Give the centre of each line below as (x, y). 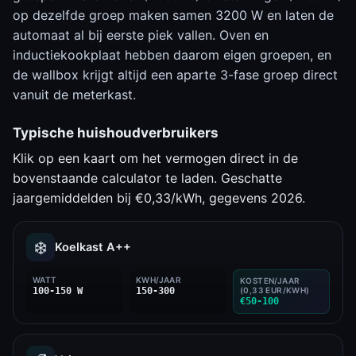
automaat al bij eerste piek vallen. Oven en (141, 35)
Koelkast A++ (93, 247)
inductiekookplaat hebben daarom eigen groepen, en (172, 55)
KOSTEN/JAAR (270, 281)
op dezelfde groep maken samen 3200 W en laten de (173, 15)
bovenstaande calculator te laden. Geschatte (147, 178)
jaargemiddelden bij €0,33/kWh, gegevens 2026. (159, 198)
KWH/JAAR (159, 280)
